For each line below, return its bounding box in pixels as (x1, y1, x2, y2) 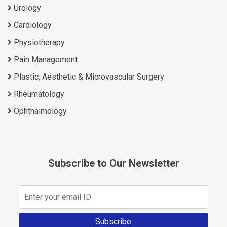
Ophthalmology (12, 106, 67, 116)
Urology (12, 3, 41, 13)
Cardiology (12, 20, 52, 30)
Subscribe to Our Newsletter (48, 157, 179, 169)
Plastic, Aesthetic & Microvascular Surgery (12, 71, 164, 82)
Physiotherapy (12, 37, 65, 47)
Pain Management (12, 54, 78, 64)
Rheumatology (12, 89, 64, 99)
